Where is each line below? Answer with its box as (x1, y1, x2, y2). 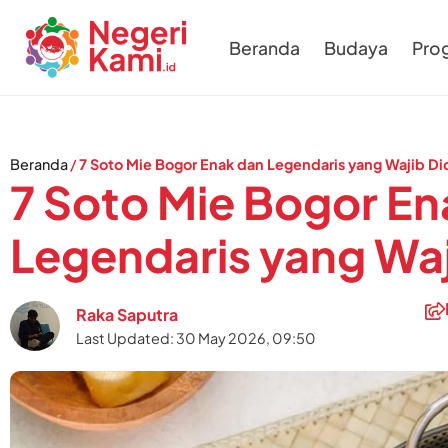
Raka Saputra (75, 304, 178, 325)
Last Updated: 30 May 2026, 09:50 (75, 329, 316, 347)
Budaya (324, 36, 388, 59)
